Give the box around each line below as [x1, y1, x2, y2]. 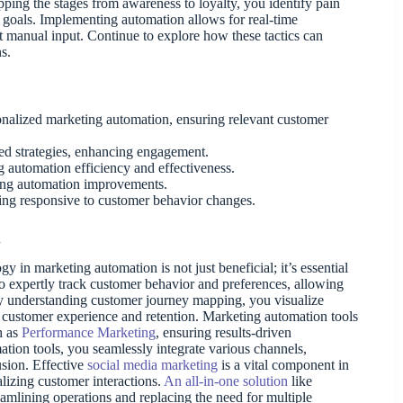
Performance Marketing [22, 324, 156, 340]
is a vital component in [218, 356, 349, 372]
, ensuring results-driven [156, 324, 291, 340]
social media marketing [87, 356, 218, 372]
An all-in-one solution [164, 372, 288, 389]
